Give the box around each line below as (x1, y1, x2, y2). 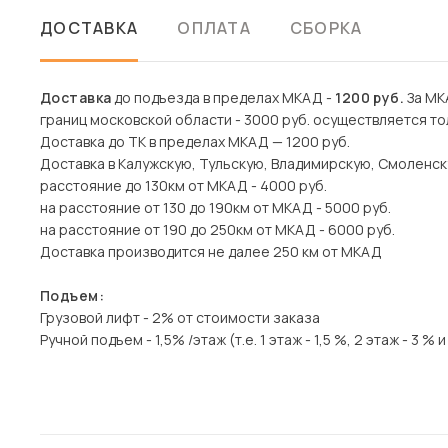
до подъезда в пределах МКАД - (111, 88, 336, 107)
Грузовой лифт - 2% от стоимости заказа (40, 308, 320, 327)
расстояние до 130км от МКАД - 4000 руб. (40, 176, 327, 195)
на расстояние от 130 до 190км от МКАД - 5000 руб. (40, 198, 391, 217)
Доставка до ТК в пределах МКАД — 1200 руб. (40, 132, 350, 151)
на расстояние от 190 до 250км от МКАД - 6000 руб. (40, 220, 395, 239)
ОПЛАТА (177, 17, 251, 39)
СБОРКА (289, 17, 363, 39)
